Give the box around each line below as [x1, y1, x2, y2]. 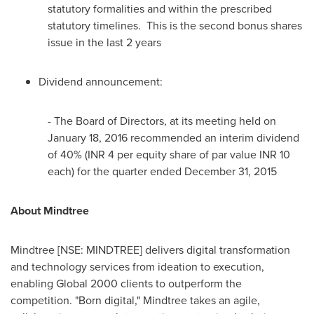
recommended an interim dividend [128, 130, 300, 146]
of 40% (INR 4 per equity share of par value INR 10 [48, 146, 291, 163]
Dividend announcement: [39, 74, 163, 90]
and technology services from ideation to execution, [11, 259, 264, 275]
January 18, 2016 [48, 130, 128, 146]
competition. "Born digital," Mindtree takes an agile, [11, 292, 260, 308]
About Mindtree [11, 203, 89, 219]
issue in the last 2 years [48, 34, 162, 50]
